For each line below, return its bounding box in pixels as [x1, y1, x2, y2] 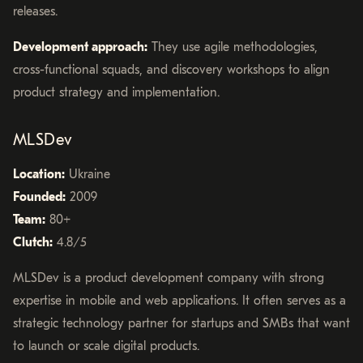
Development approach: [13, 39, 147, 54]
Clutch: [13, 234, 53, 250]
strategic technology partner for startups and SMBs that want [13, 315, 350, 331]
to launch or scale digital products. [13, 338, 199, 353]
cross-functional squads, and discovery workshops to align [13, 62, 330, 77]
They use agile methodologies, [147, 39, 318, 54]
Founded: [13, 189, 66, 204]
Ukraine [65, 166, 110, 181]
